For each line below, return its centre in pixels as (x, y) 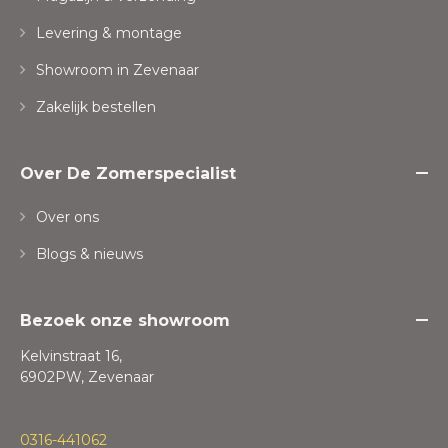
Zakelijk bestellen (94, 107)
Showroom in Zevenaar (115, 70)
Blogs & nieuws (87, 254)
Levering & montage (107, 33)
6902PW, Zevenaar (87, 377)
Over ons (65, 217)
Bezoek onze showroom (125, 321)
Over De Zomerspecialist (128, 174)
